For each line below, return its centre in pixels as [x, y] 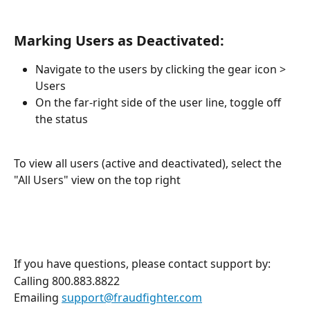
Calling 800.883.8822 [67, 281]
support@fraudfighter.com [132, 298]
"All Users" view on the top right [99, 180]
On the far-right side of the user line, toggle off [159, 102]
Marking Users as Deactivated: [119, 40]
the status [63, 119]
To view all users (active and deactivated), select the [149, 163]
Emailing [38, 298]
